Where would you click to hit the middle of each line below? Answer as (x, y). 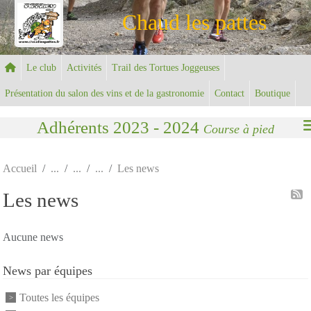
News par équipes (48, 270)
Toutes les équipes (59, 297)
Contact (229, 93)
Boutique (272, 93)
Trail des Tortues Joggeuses (166, 67)
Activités (84, 67)
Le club (41, 67)
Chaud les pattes (194, 22)
